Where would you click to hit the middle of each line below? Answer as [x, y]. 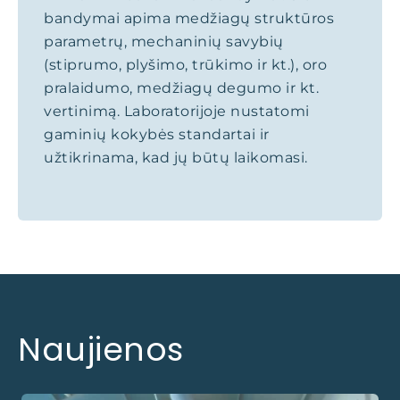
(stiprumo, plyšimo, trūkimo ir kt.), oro [185, 65]
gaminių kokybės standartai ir [157, 134]
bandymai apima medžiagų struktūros [189, 18]
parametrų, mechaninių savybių [164, 42]
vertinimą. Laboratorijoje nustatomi [177, 111]
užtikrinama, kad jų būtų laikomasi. [176, 158]
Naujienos [101, 350]
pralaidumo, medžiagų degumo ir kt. [181, 88]
